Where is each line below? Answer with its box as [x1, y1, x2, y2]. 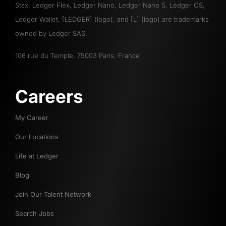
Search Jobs [15, 209, 54, 218]
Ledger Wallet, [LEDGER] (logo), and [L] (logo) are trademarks [15, 15, 209, 24]
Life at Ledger [15, 152, 59, 160]
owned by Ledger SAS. [15, 29, 87, 38]
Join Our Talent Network [15, 190, 91, 199]
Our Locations [15, 133, 59, 141]
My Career [15, 114, 48, 122]
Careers [15, 86, 83, 107]
